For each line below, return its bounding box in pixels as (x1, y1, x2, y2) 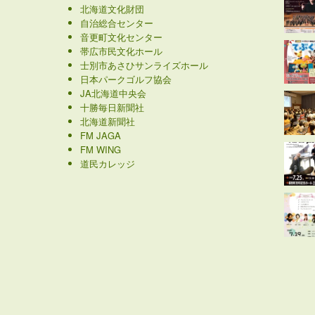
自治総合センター (79, 21, 153, 35)
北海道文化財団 (79, 7, 144, 21)
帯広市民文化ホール (79, 49, 162, 63)
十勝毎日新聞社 (79, 105, 144, 120)
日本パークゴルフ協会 (79, 77, 172, 91)
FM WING (79, 148, 121, 162)
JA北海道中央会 (79, 91, 146, 105)
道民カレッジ (79, 162, 135, 176)
